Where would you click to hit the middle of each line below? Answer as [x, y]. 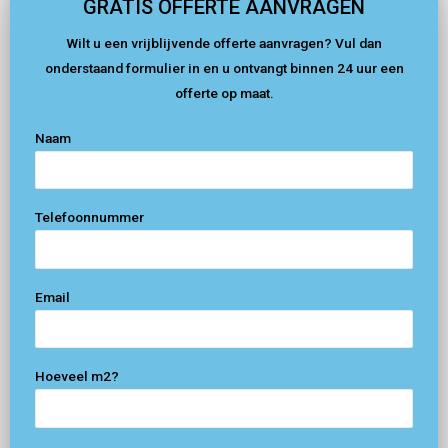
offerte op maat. [224, 92]
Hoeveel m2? [77, 376]
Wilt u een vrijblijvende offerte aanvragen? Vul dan [224, 42]
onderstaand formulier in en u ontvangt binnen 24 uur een [224, 67]
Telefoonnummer [89, 217]
